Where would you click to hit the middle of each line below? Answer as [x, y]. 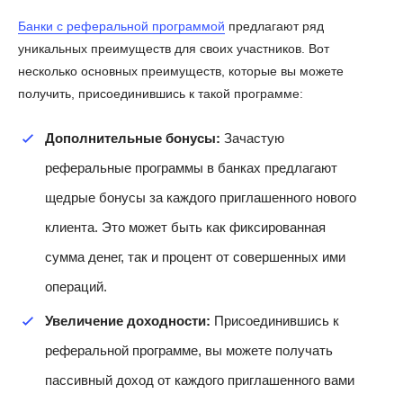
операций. [76, 286]
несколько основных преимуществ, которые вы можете [181, 71]
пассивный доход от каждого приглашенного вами [200, 380]
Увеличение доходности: [128, 320]
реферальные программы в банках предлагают [191, 167]
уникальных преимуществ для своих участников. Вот [174, 48]
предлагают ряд [274, 26]
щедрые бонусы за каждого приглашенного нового [201, 197]
